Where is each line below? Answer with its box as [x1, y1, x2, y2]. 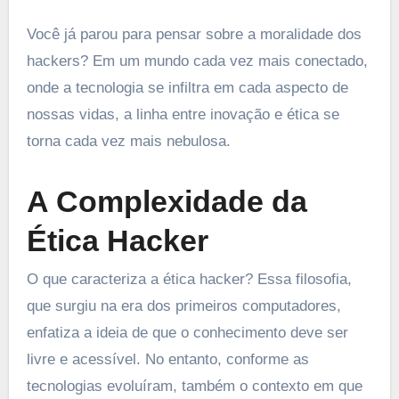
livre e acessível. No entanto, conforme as [26, 350, 309, 368]
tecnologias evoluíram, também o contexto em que [26, 377, 362, 395]
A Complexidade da [26, 184, 307, 219]
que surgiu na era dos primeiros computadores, [26, 297, 341, 314]
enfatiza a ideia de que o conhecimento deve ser [26, 323, 348, 341]
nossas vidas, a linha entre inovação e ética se [26, 106, 339, 124]
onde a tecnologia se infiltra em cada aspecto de [26, 79, 348, 97]
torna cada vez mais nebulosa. [26, 133, 231, 151]
